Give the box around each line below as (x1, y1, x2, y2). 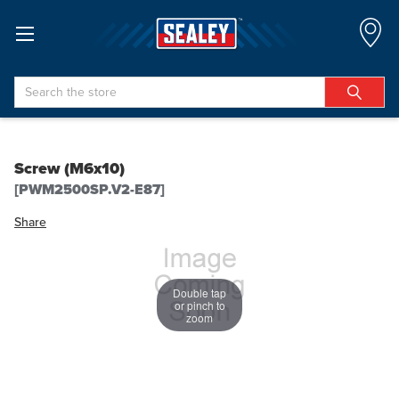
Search (14, 76, 53, 95)
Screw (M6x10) (14, 157, 125, 180)
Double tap (173, 284, 226, 300)
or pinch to (174, 297, 225, 313)
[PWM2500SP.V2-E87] (14, 179, 165, 199)
